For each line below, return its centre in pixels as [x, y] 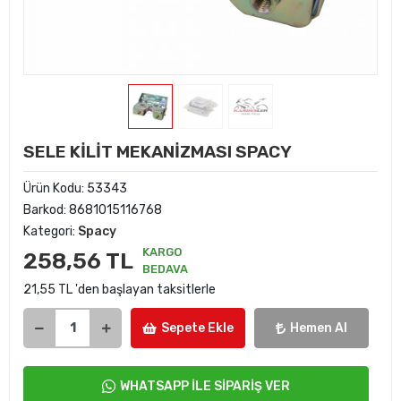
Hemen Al [319, 328]
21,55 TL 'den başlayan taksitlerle [119, 290]
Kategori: [51, 231]
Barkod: [46, 210]
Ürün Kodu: [55, 188]
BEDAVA [165, 269]
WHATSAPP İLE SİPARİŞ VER [205, 386]
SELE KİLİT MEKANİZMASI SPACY [158, 152]
